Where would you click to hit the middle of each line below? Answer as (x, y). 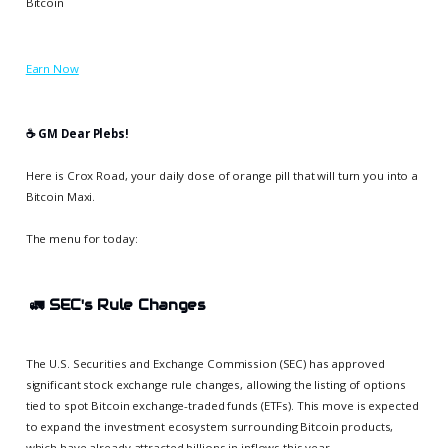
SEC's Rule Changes (127, 304)
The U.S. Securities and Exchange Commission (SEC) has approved (205, 363)
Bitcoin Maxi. (60, 196)
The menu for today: (81, 238)
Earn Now (52, 68)
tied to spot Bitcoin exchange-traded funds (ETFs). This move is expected (222, 405)
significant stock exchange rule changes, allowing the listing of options (215, 384)
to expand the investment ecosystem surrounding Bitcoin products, (209, 426)
